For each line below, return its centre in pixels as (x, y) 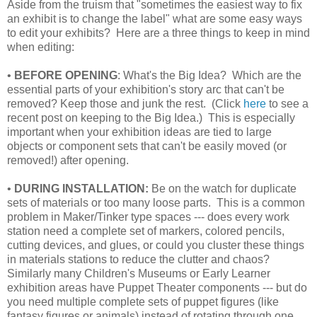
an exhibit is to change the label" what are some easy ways (155, 18)
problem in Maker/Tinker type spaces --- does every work (148, 217)
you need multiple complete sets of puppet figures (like (143, 301)
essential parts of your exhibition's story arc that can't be (146, 89)
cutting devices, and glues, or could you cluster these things (156, 245)
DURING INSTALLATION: (81, 188)
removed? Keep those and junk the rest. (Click (125, 103)
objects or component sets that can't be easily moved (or (147, 146)
